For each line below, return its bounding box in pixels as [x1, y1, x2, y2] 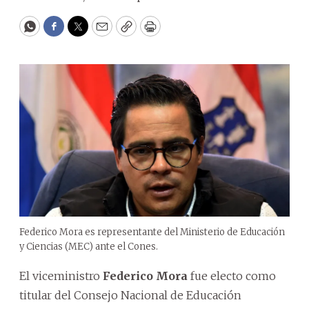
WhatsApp [28, 24, 94, 41]
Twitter [77, 24, 123, 41]
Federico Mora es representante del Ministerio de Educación [19, 226, 285, 238]
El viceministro [19, 268, 103, 283]
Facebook [52, 24, 111, 41]
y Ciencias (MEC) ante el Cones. [19, 240, 158, 252]
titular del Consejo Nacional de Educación [19, 288, 241, 302]
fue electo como [188, 268, 276, 283]
